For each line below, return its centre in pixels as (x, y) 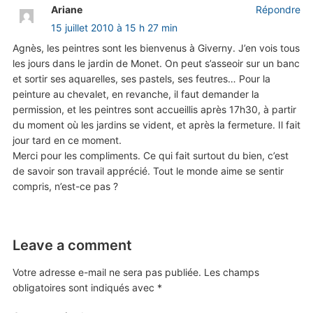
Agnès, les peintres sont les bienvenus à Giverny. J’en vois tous (156, 48)
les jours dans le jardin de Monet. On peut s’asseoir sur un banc (156, 64)
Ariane (66, 10)
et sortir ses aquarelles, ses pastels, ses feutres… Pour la (141, 79)
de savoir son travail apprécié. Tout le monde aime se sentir (148, 171)
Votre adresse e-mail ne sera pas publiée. (107, 272)
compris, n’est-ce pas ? (65, 187)
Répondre (278, 10)
